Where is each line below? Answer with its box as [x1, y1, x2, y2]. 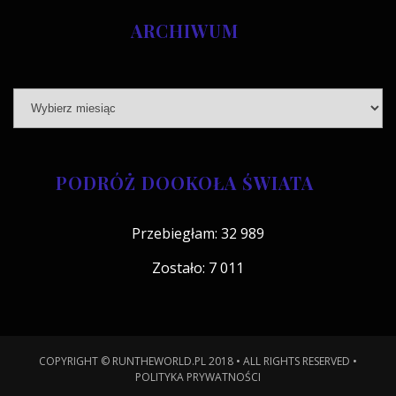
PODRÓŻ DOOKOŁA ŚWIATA [56, 170, 314, 194]
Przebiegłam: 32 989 [132, 223, 264, 243]
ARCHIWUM [131, 18, 239, 42]
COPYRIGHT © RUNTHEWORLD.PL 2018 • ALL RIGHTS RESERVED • [39, 353, 357, 369]
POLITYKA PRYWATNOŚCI [135, 369, 261, 385]
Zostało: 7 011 [152, 257, 244, 278]
